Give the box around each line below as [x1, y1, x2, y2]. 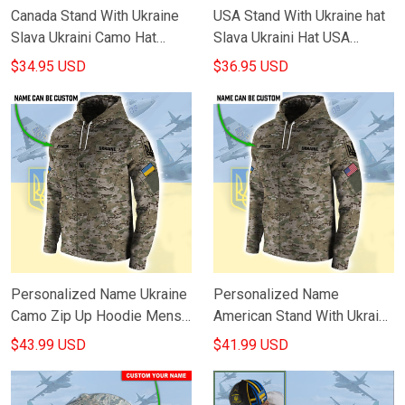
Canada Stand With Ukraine [11, 7, 179, 24]
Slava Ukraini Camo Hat [11, 29, 156, 46]
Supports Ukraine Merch [213, 51, 365, 68]
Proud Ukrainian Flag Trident [11, 329, 187, 346]
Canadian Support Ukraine [11, 51, 172, 68]
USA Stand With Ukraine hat [213, 7, 385, 24]
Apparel [11, 351, 60, 368]
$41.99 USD [213, 336, 288, 353]
